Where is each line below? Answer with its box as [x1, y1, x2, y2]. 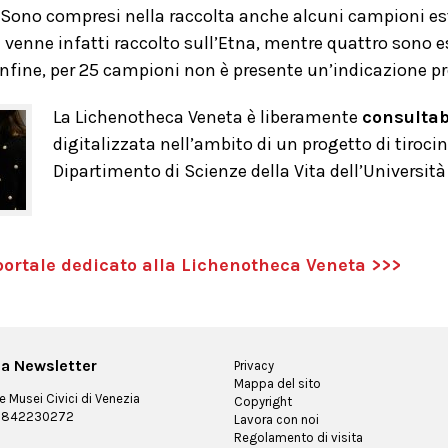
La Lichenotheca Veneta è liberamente [53, 106, 362, 128]
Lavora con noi [234, 412, 319, 427]
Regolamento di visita [234, 430, 363, 445]
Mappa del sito [234, 376, 321, 391]
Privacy [234, 358, 274, 373]
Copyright [234, 394, 292, 409]
